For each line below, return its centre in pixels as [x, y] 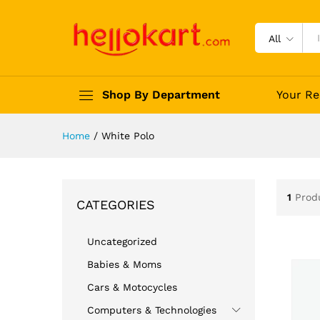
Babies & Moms [124, 264]
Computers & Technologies [152, 310]
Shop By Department [161, 94]
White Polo [128, 135]
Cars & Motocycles [132, 287]
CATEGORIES [116, 204]
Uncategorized [122, 241]
